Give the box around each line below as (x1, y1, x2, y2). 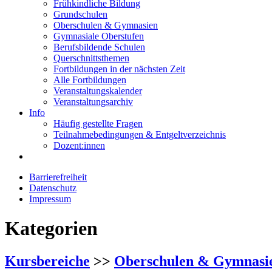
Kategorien (5, 217, 98, 240)
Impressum (29, 194, 71, 204)
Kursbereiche (5, 253, 90, 269)
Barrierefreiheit (29, 172, 87, 182)
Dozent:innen (53, 140, 105, 151)
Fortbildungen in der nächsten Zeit (53, 64, 185, 74)
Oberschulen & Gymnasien (53, 20, 158, 30)
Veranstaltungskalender (53, 86, 142, 96)
